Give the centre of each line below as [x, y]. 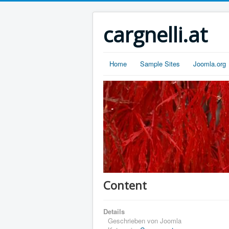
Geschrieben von [134, 221]
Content [125, 185]
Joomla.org [210, 64]
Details [114, 211]
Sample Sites [160, 64]
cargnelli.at [155, 35]
